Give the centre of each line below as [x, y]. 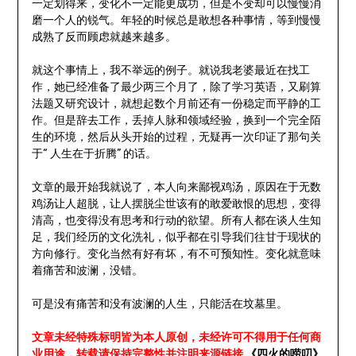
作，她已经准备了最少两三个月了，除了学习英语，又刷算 [176, 87]
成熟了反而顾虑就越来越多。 [104, 37]
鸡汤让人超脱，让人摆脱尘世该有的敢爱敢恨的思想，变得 [176, 204]
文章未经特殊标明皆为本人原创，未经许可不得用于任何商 [176, 338]
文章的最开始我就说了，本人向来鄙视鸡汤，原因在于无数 [176, 188]
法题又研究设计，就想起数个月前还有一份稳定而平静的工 [176, 104]
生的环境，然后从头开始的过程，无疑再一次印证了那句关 [176, 137]
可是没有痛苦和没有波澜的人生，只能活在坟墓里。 [159, 304]
